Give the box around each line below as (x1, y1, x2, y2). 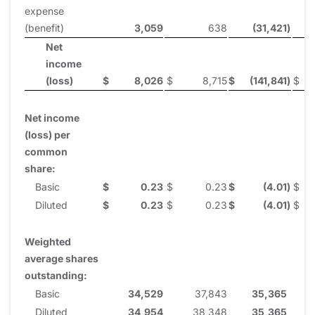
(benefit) (25, 21, 64, 34)
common (25, 145, 67, 157)
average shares (25, 252, 98, 264)
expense (25, 4, 64, 17)
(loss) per (25, 128, 70, 141)
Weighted (25, 235, 71, 247)
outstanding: (25, 269, 87, 281)
